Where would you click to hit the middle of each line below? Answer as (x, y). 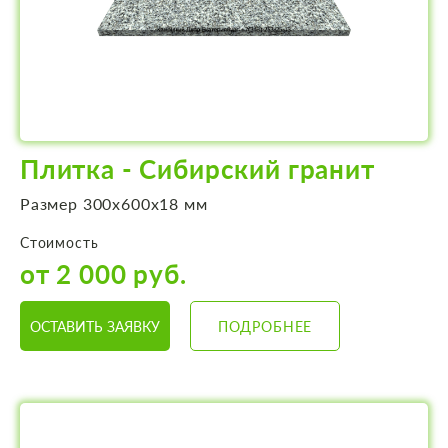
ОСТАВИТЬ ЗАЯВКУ (95, 326)
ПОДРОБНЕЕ (265, 326)
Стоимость (59, 243)
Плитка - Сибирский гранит (197, 169)
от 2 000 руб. (103, 274)
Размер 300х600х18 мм (114, 204)
